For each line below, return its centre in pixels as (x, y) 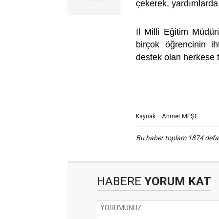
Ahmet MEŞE (180, 116)
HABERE (119, 181)
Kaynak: (146, 116)
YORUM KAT (176, 181)
